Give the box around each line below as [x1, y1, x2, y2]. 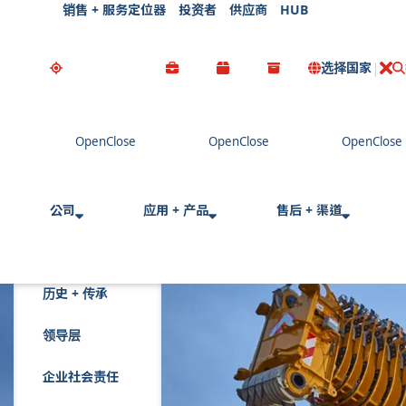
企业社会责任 [43, 368, 119, 385]
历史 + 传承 [43, 285, 108, 302]
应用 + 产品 [143, 200, 208, 218]
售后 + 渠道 [276, 200, 342, 218]
